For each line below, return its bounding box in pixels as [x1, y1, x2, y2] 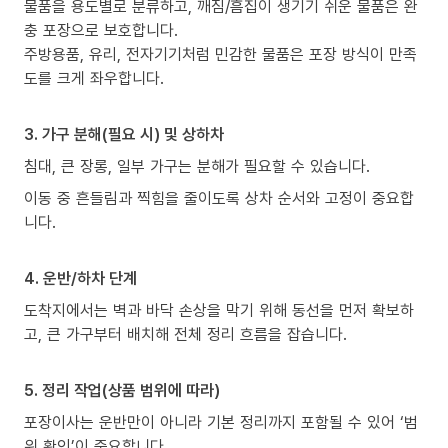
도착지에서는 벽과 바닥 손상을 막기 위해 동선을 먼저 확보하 [24, 299, 414, 322]
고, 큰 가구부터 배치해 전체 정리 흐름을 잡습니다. [24, 323, 347, 346]
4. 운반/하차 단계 [24, 267, 137, 290]
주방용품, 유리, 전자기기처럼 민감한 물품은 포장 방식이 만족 [24, 43, 417, 66]
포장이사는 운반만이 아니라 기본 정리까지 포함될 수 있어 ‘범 [24, 411, 418, 434]
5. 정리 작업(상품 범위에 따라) [24, 379, 220, 402]
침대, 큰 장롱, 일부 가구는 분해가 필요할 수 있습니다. [24, 155, 370, 178]
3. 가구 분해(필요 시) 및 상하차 [24, 123, 224, 146]
